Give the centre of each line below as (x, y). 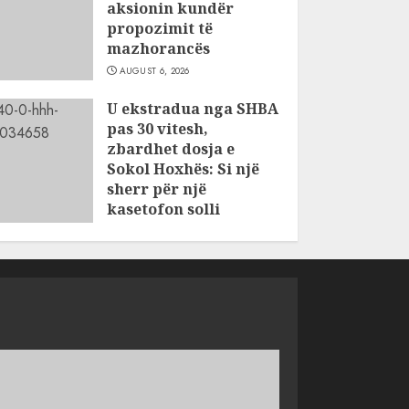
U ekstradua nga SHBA (192, 109)
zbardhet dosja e (170, 149)
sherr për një (156, 189)
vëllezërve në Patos (180, 249)
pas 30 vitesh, (157, 129)
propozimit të (159, 28)
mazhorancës (158, 48)
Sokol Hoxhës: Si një (183, 169)
